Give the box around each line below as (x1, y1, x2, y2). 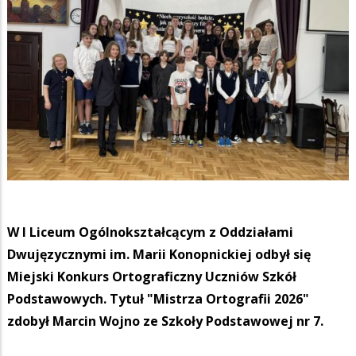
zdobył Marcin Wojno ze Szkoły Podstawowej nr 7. (7, 311, 323, 330)
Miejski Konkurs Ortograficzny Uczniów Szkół (7, 267, 296, 285)
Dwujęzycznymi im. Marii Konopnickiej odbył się (7, 245, 311, 263)
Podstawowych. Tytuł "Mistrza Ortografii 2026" (7, 289, 309, 308)
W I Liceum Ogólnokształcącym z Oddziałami (7, 222, 293, 241)
